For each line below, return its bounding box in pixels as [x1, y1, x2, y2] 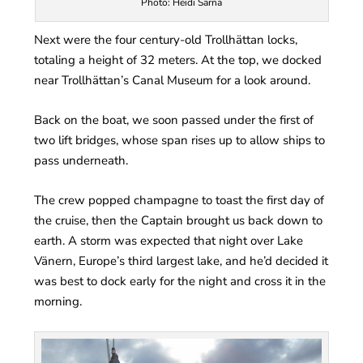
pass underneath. [34, 152, 129, 169]
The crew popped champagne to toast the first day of [34, 191, 325, 208]
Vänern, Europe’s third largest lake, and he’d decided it [34, 252, 329, 269]
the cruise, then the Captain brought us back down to [34, 211, 323, 228]
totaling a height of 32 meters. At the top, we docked [34, 51, 322, 68]
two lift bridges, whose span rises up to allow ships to [34, 131, 326, 148]
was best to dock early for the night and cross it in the [34, 272, 327, 289]
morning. [34, 293, 83, 310]
